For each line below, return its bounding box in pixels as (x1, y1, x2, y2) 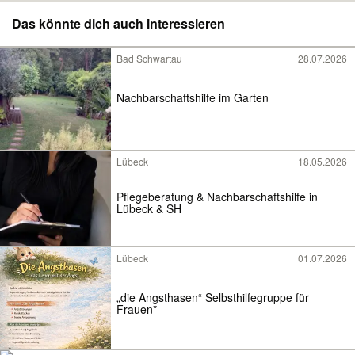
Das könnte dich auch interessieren (12, 14, 225, 32)
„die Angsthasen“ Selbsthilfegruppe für (116, 288, 309, 305)
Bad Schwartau (116, 52, 182, 65)
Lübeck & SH (116, 200, 181, 217)
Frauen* (116, 300, 157, 317)
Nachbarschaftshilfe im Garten (116, 89, 269, 105)
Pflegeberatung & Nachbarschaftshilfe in (116, 189, 318, 205)
